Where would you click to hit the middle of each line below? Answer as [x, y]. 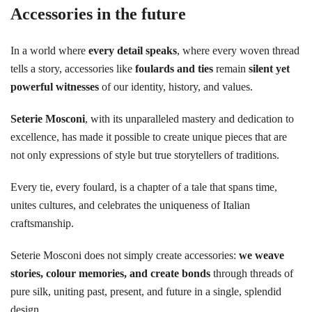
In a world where [49, 50]
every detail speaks [133, 50]
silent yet [269, 69]
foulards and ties [174, 69]
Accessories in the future [98, 14]
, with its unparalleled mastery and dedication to [189, 119]
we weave [262, 255]
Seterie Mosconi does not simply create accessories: [125, 255]
